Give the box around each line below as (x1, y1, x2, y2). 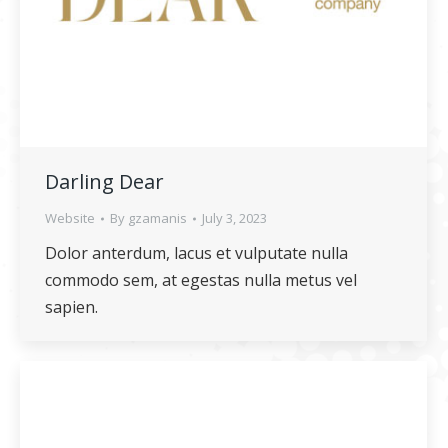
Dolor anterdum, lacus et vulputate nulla (45, 242, 348, 264)
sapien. (45, 296, 98, 318)
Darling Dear (45, 168, 164, 195)
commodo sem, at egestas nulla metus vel (45, 269, 357, 291)
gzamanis (128, 209, 187, 227)
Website (45, 209, 95, 227)
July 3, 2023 (202, 209, 267, 227)
